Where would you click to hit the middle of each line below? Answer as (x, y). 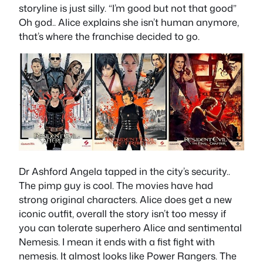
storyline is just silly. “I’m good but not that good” (128, 8)
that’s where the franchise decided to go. (109, 36)
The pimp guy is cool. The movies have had (116, 185)
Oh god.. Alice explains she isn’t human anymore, (129, 22)
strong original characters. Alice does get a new (125, 199)
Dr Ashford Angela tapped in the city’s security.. (124, 171)
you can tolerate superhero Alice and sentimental (130, 227)
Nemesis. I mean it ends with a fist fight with (117, 241)
